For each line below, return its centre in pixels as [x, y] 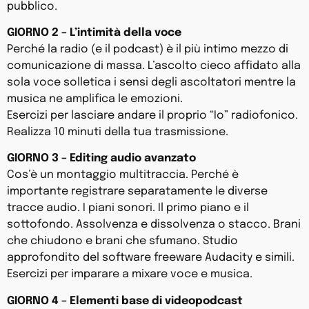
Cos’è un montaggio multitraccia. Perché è [123, 175]
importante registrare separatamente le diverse [137, 192]
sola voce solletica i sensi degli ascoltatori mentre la [151, 83]
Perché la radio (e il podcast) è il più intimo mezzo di [148, 50]
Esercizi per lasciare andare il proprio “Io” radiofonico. [152, 116]
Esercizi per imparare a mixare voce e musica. [130, 275]
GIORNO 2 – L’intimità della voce [94, 33]
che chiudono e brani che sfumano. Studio [122, 241]
